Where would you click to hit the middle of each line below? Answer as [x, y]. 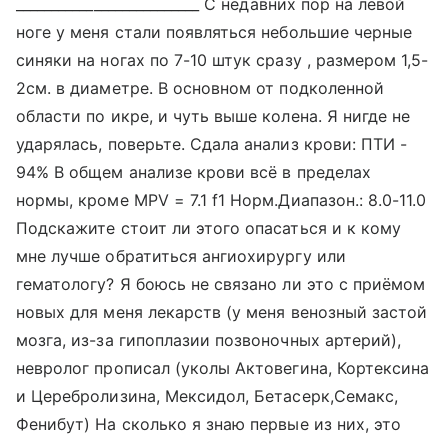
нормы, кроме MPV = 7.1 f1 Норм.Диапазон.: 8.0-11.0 [221, 200]
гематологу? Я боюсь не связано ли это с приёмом [221, 284]
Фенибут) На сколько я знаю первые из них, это [209, 424]
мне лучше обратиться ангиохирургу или [181, 256]
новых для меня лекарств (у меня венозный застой [222, 312]
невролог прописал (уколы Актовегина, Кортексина [223, 368]
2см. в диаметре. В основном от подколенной [200, 88]
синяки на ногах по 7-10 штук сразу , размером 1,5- [222, 60]
